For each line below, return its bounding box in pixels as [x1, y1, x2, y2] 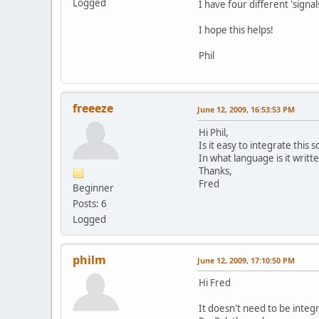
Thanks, [199, 164, 232, 177]
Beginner [73, 181, 114, 194]
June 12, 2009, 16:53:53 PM [197, 103, 295, 115]
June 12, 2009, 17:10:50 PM [197, 254, 295, 266]
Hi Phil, [199, 125, 229, 139]
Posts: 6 [73, 197, 107, 210]
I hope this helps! [199, 23, 273, 36]
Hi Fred [199, 276, 231, 289]
